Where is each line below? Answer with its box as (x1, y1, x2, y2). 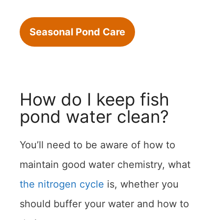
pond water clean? (20, 106, 169, 127)
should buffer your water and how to (20, 197, 189, 210)
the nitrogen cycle (20, 178, 104, 190)
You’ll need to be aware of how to (20, 138, 175, 151)
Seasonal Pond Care (29, 26, 125, 38)
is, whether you (104, 178, 179, 190)
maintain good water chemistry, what (20, 158, 191, 170)
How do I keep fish (20, 88, 169, 110)
